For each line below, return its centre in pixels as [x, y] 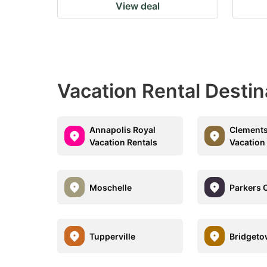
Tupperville [112, 236]
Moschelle [111, 187]
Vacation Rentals [123, 142]
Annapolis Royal [122, 130]
